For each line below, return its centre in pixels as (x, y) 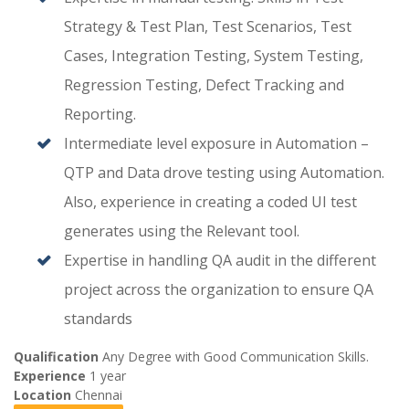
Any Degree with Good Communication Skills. (236, 357)
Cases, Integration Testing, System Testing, (214, 56)
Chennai (99, 395)
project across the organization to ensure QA (219, 290)
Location (44, 395)
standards (98, 319)
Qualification (58, 357)
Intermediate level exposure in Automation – (216, 144)
